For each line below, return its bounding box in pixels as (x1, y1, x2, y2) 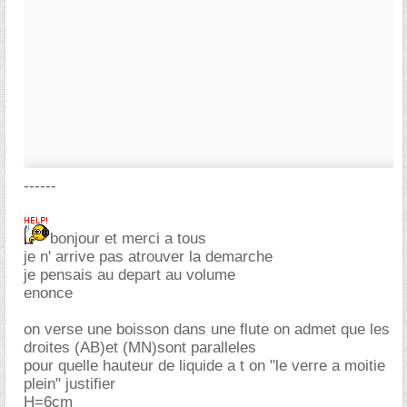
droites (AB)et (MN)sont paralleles (24, 339, 256, 356)
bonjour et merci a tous (50, 230, 206, 247)
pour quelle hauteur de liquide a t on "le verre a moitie (24, 357, 385, 374)
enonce (24, 284, 73, 302)
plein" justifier (24, 375, 115, 392)
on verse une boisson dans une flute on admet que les (24, 321, 390, 338)
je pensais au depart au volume (24, 266, 235, 283)
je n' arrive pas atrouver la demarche (24, 248, 273, 265)
